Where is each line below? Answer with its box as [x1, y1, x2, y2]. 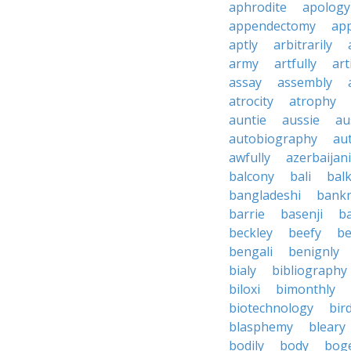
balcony [229, 168, 274, 185]
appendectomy [229, 17, 316, 34]
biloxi [229, 280, 260, 298]
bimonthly [276, 280, 335, 298]
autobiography [229, 130, 317, 147]
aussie [282, 111, 320, 128]
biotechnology [229, 299, 313, 317]
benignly [288, 243, 339, 260]
